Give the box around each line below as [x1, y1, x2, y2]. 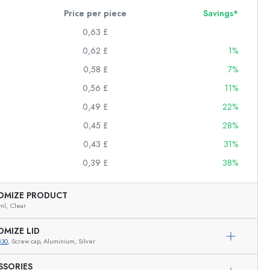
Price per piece [64, 8, 127, 19]
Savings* [203, 8, 238, 19]
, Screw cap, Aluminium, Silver [8, 237, 95, 246]
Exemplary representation [106, 237, 181, 246]
